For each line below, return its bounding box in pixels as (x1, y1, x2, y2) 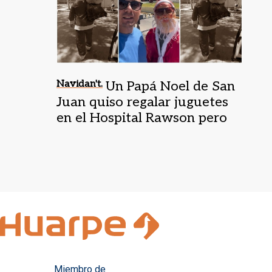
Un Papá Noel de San (106, 78, 235, 94)
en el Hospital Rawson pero (56, 109, 227, 126)
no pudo (56, 125, 108, 141)
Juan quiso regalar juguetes (56, 93, 228, 110)
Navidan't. (56, 78, 103, 90)
